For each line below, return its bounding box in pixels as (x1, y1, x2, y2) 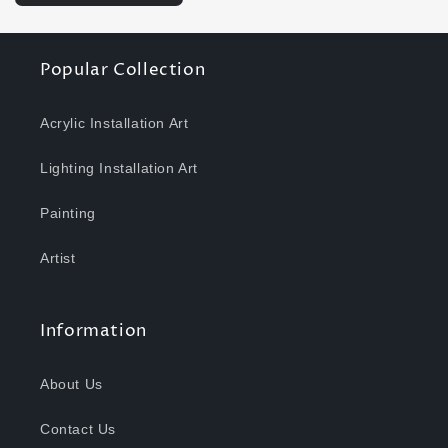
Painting (40, 205, 96, 222)
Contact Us (40, 421, 116, 438)
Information (40, 320, 147, 344)
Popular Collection (40, 59, 206, 83)
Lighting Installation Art (40, 160, 198, 177)
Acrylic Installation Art (40, 115, 189, 132)
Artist (40, 250, 76, 267)
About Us (40, 376, 103, 393)
